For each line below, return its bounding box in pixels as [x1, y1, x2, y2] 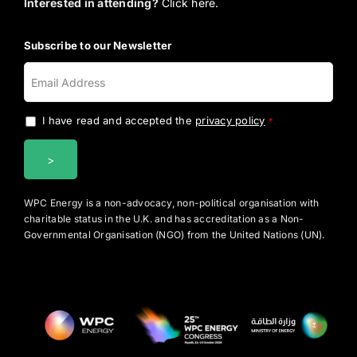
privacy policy [195, 114, 265, 127]
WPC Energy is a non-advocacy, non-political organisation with [24, 197, 320, 210]
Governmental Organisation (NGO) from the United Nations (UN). [24, 229, 325, 241]
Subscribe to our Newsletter [24, 39, 172, 53]
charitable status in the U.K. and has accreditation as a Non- [24, 213, 304, 226]
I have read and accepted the [42, 114, 196, 127]
